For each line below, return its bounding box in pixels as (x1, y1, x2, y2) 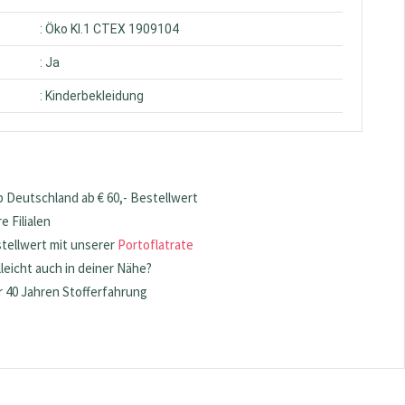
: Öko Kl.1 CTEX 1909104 (40, 22, 180, 36)
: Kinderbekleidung (40, 89, 145, 103)
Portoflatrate (118, 236, 194, 253)
